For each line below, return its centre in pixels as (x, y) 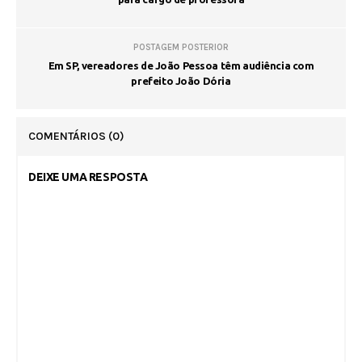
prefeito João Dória (181, 80)
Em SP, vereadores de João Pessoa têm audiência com (181, 65)
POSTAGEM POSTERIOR (181, 47)
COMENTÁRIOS (68, 136)
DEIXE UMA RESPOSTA (88, 177)
